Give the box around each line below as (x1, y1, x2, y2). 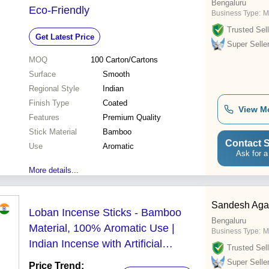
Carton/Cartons (105, 55, 158, 65)
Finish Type (29, 98, 69, 108)
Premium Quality (103, 113, 161, 122)
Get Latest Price (35, 32, 94, 41)
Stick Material (29, 127, 77, 137)
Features (29, 113, 59, 122)
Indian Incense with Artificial (29, 238, 162, 250)
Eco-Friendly (29, 4, 89, 17)
